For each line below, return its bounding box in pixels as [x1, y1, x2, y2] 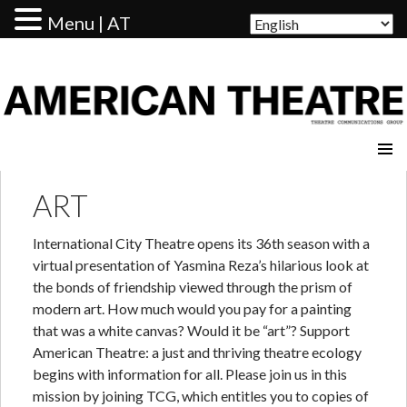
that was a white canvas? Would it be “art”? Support [33, 322, 350, 340]
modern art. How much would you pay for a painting [33, 300, 352, 318]
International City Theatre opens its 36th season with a [33, 234, 370, 253]
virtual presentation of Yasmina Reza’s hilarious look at [33, 256, 369, 274]
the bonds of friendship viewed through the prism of [33, 278, 352, 296]
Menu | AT [47, 12, 131, 34]
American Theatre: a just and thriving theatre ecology [33, 343, 362, 362]
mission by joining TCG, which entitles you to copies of [33, 387, 369, 405]
